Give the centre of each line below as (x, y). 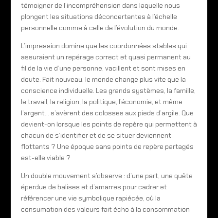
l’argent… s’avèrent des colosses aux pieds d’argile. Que (107, 113)
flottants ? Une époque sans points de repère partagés (107, 146)
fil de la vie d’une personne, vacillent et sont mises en (103, 68)
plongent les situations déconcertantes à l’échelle (99, 16)
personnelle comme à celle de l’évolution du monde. (100, 27)
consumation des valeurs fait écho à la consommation (105, 209)
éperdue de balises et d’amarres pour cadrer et (94, 187)
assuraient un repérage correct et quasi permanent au (106, 57)
